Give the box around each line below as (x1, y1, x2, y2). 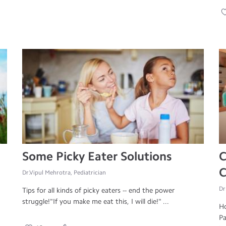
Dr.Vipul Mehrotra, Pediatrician (22, 169, 106, 177)
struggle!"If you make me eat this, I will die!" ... (22, 197, 169, 206)
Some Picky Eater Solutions (22, 149, 172, 164)
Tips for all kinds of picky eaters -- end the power (22, 186, 175, 195)
